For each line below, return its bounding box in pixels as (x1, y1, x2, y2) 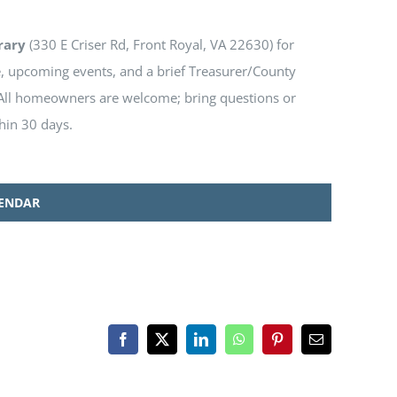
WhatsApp (237, 338, 299, 353)
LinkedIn (199, 338, 252, 353)
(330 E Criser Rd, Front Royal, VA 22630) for (26, 35, 294, 54)
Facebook (121, 338, 177, 353)
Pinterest (276, 338, 324, 353)
